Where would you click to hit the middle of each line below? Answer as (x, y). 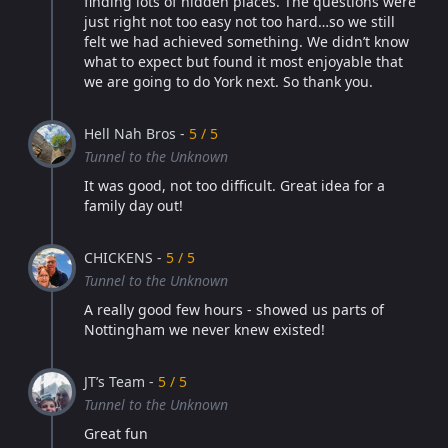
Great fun (116, 433)
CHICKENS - (125, 257)
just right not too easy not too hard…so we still (239, 21)
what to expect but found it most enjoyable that (243, 61)
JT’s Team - (121, 381)
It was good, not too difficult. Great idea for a (234, 185)
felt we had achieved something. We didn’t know (246, 41)
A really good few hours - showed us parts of (234, 309)
